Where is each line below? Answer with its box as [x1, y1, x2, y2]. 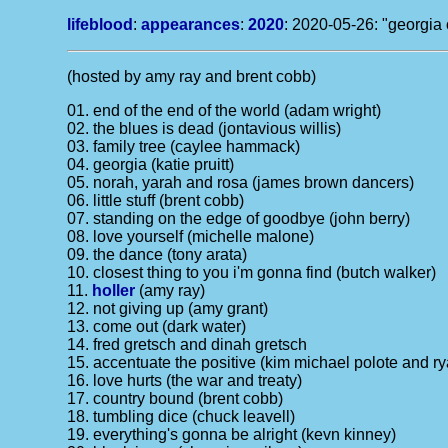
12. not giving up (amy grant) [67, 300, 269, 317]
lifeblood [67, 16, 134, 33]
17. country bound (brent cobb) [67, 390, 284, 407]
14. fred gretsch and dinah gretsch [67, 336, 308, 353]
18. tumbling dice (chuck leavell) [67, 408, 296, 425]
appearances [141, 16, 241, 33]
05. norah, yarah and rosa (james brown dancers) [67, 174, 415, 191]
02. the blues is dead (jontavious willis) [67, 120, 342, 137]
